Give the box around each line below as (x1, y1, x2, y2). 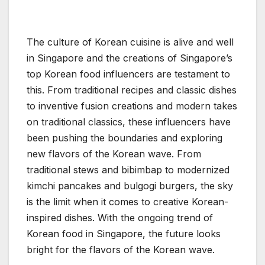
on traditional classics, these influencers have (27, 115, 231, 128)
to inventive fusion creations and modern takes (27, 99, 237, 112)
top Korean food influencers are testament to (27, 67, 230, 80)
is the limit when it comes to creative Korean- (27, 195, 228, 208)
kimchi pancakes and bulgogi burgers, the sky (27, 179, 233, 192)
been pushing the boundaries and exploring (27, 131, 222, 144)
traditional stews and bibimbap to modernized (27, 163, 230, 176)
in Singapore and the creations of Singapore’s (27, 51, 232, 64)
